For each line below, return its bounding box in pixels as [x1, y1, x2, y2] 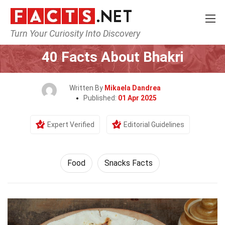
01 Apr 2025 [118, 94, 157, 102]
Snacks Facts [104, 158, 153, 168]
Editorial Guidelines [124, 121, 184, 129]
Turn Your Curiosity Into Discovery [10, 28, 140, 39]
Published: [83, 94, 118, 102]
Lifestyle [99, 34, 128, 42]
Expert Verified [47, 121, 94, 129]
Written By [69, 84, 104, 92]
